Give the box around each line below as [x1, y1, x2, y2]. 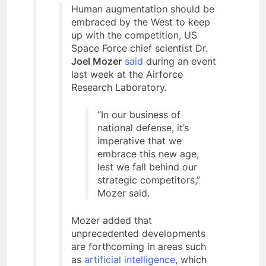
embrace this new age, [97, 148, 199, 160]
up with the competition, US [71, 29, 197, 42]
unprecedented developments [71, 227, 205, 240]
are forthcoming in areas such [71, 240, 206, 253]
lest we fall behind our [97, 161, 197, 173]
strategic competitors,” [97, 174, 200, 186]
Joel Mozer [71, 55, 122, 68]
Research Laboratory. [71, 81, 167, 94]
